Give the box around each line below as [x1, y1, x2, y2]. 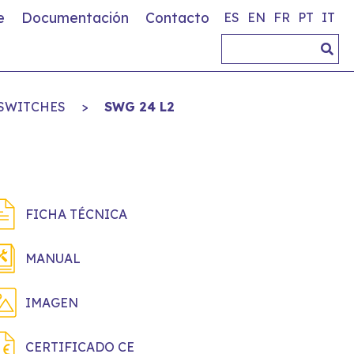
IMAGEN [25, 295, 78, 311]
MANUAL [25, 250, 81, 266]
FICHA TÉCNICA [25, 206, 127, 222]
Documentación [21, 9, 129, 26]
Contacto [145, 9, 209, 26]
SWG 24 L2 [104, 99, 175, 115]
